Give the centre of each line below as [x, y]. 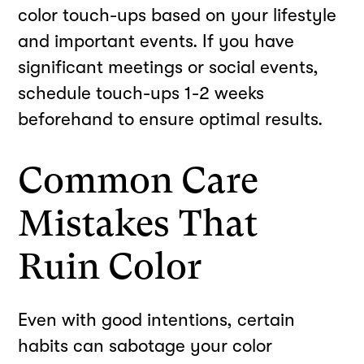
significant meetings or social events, [169, 67]
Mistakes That [138, 224]
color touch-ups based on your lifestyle [178, 15]
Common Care [139, 181]
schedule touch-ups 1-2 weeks [141, 93]
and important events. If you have [156, 41]
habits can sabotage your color [145, 345]
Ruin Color [110, 267]
